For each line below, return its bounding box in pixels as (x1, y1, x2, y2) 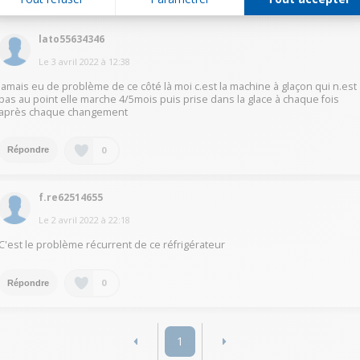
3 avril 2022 (51, 55, 100, 67)
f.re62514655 (39, 190, 104, 205)
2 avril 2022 (51, 214, 100, 227)
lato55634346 (39, 31, 105, 46)
